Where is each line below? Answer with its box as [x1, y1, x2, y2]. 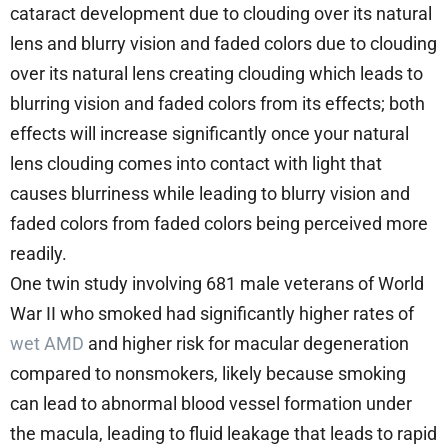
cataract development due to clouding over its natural [10, 2, 432, 24]
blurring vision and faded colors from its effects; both [10, 92, 425, 114]
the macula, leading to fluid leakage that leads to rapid [10, 422, 437, 444]
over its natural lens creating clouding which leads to [10, 62, 423, 84]
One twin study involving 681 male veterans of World [10, 272, 424, 294]
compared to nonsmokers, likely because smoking [10, 362, 406, 384]
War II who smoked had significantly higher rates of [10, 302, 414, 324]
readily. [10, 242, 67, 264]
